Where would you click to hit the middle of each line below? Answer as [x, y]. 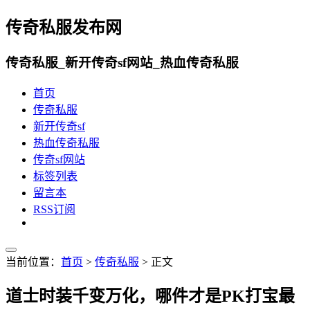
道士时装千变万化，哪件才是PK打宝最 [150, 297]
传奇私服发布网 [64, 27]
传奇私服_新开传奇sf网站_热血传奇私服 [122, 62]
